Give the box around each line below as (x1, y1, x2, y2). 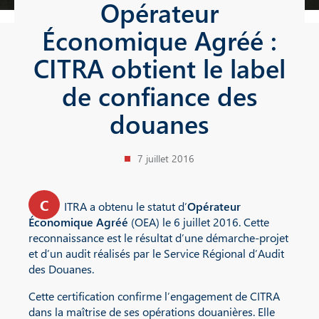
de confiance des (61, 78, 258, 113)
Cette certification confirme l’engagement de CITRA (28, 288, 280, 303)
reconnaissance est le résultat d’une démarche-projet (28, 230, 288, 245)
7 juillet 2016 (137, 152, 194, 165)
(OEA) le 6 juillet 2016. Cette (128, 214, 269, 229)
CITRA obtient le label (33, 51, 286, 85)
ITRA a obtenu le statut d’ (64, 199, 187, 214)
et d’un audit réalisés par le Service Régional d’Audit (28, 246, 284, 261)
